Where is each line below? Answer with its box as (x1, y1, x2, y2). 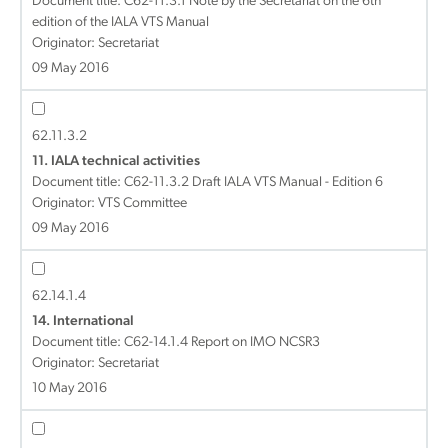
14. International (32, 314, 134, 329)
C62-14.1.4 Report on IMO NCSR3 (124, 335, 320, 350)
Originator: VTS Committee (32, 196, 187, 211)
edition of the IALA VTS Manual (32, 15, 209, 30)
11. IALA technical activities (32, 154, 200, 169)
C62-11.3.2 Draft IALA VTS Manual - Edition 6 (124, 175, 383, 190)
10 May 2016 (32, 381, 107, 396)
